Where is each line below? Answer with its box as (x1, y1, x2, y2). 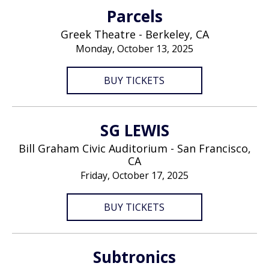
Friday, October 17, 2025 (80, 169, 189, 182)
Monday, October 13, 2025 (76, 42, 193, 55)
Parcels (106, 5, 163, 27)
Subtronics (93, 246, 176, 268)
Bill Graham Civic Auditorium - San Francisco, (18, 141, 251, 156)
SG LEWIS (100, 119, 169, 141)
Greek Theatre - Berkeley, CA (60, 27, 209, 41)
